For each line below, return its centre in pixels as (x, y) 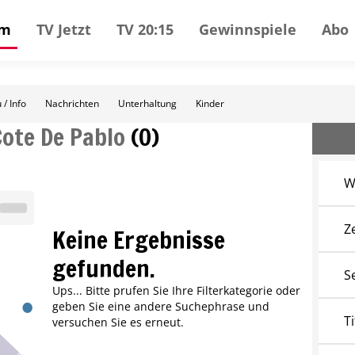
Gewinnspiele (248, 29)
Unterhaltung (147, 103)
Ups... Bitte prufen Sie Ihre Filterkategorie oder (176, 291)
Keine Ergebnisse (138, 240)
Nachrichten (72, 103)
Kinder (210, 103)
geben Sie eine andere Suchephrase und (160, 307)
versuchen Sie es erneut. (118, 323)
